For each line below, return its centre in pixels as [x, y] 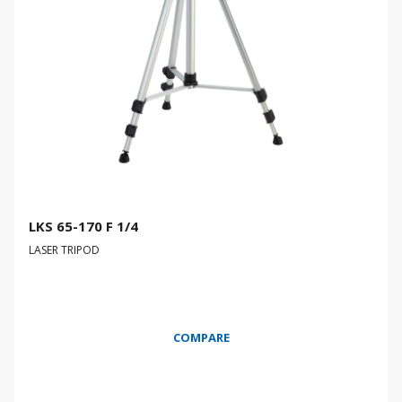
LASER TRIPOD [64, 250]
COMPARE [201, 337]
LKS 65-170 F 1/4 [83, 226]
